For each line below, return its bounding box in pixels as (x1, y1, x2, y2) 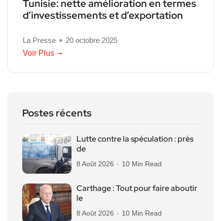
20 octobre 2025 (66, 36, 117, 44)
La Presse (23, 36, 56, 44)
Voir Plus (23, 48, 54, 57)
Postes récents (22, 106, 92, 119)
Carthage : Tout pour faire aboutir (76, 183, 197, 193)
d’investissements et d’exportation (23, 8, 183, 22)
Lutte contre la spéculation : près (76, 133, 193, 144)
